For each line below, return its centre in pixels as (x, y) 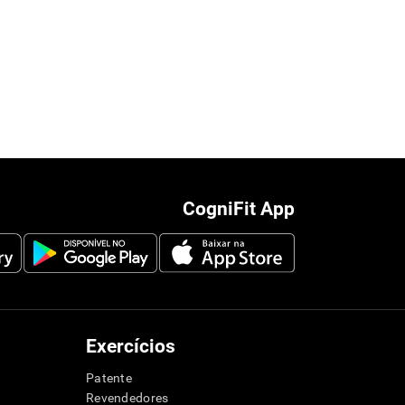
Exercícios (131, 346)
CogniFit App (239, 209)
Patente (109, 378)
